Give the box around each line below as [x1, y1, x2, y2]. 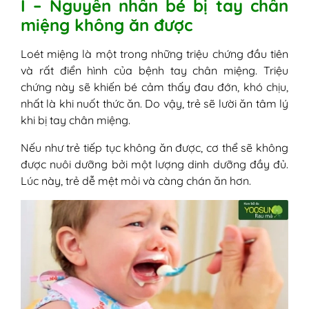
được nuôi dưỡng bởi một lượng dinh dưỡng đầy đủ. [21, 157, 288, 171]
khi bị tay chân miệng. [21, 112, 130, 127]
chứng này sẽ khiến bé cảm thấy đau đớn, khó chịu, [21, 79, 288, 94]
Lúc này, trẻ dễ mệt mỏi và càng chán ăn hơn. [21, 173, 251, 188]
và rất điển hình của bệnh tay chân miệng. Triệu [21, 63, 288, 77]
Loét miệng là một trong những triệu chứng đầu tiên [21, 46, 288, 61]
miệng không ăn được [21, 14, 192, 35]
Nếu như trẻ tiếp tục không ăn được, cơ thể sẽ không [21, 140, 288, 154]
